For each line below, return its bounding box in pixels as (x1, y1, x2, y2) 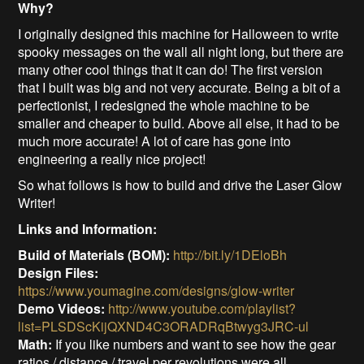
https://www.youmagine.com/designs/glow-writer (18, 280, 295, 300)
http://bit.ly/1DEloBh (173, 245, 288, 264)
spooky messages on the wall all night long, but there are (18, 41, 344, 61)
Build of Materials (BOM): (18, 245, 171, 264)
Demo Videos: (18, 298, 106, 318)
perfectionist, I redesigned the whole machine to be (18, 95, 310, 115)
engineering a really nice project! (18, 149, 206, 168)
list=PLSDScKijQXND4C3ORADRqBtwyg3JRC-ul (18, 316, 310, 336)
